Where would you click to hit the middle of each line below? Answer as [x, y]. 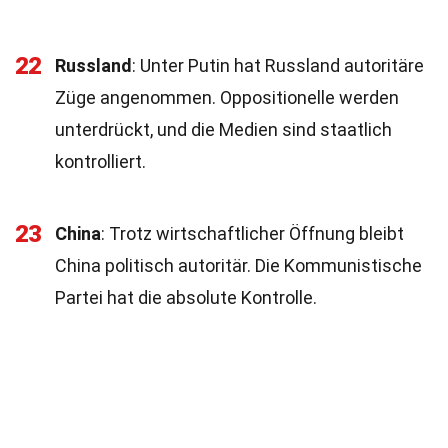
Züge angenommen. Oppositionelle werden [227, 97]
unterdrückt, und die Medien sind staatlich [223, 129]
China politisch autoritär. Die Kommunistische [238, 265]
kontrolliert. [100, 161]
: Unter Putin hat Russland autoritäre [278, 65]
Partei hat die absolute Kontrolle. [186, 297]
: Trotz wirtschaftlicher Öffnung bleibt [252, 233]
